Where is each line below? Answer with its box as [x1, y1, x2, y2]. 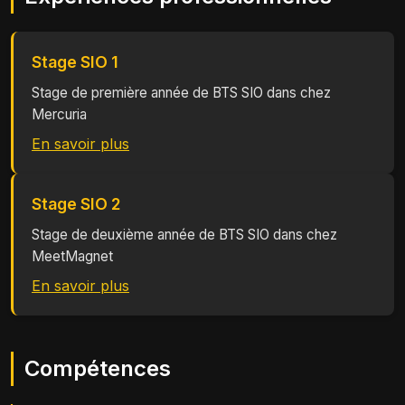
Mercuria [32, 106, 87, 123]
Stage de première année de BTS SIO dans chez [32, 84, 331, 101]
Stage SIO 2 [32, 194, 121, 213]
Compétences [24, 355, 171, 381]
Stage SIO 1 [32, 52, 118, 71]
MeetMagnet [32, 248, 113, 265]
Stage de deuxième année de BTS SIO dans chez [32, 226, 337, 243]
